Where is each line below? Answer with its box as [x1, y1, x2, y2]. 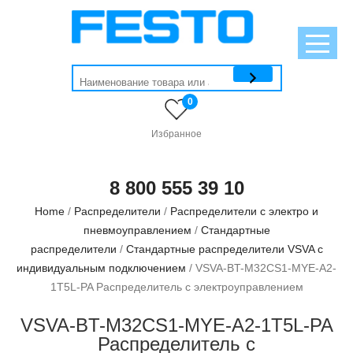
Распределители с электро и [170, 205, 318, 217]
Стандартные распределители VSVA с [125, 243, 323, 255]
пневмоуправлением [83, 224, 191, 236]
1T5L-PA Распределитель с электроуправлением [50, 281, 303, 293]
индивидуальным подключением [17, 262, 186, 274]
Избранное [151, 128, 202, 139]
